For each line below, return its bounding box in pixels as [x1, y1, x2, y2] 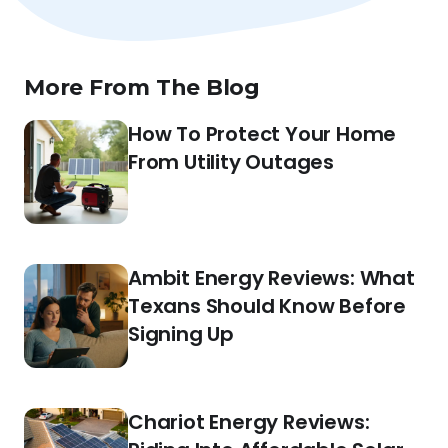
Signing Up [128, 320, 235, 349]
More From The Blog [24, 74, 261, 102]
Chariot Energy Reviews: [128, 408, 370, 437]
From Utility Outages [128, 148, 335, 177]
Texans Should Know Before [128, 292, 407, 321]
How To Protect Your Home [128, 120, 397, 149]
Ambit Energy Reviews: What [128, 264, 415, 293]
